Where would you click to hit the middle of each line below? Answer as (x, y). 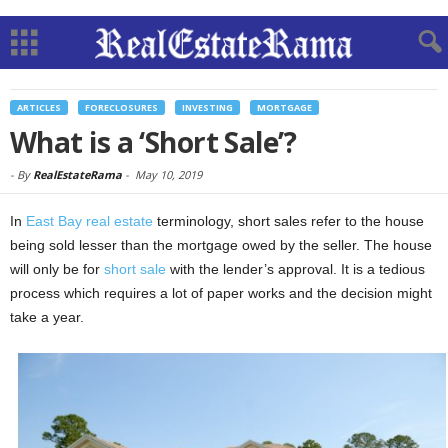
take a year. (47, 317)
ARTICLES (39, 107)
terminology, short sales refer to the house (288, 221)
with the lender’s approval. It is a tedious (295, 269)
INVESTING (207, 107)
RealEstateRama (77, 174)
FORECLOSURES (121, 107)
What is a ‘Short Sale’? (153, 142)
